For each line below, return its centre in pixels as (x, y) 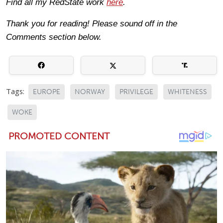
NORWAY (90, 92)
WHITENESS (187, 92)
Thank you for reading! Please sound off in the (92, 23)
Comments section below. (54, 37)
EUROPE (47, 92)
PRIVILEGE (136, 92)
